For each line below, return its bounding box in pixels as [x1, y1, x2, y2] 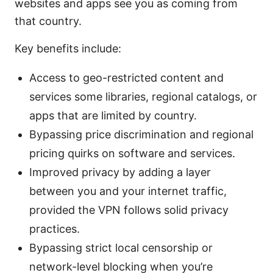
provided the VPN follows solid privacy [29, 204, 229, 217]
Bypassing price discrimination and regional [29, 128, 253, 141]
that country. [15, 15, 82, 28]
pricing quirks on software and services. [29, 147, 235, 160]
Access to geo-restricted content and [29, 71, 224, 85]
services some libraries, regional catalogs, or [29, 90, 257, 104]
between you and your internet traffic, [29, 185, 227, 198]
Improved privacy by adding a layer [29, 166, 211, 179]
